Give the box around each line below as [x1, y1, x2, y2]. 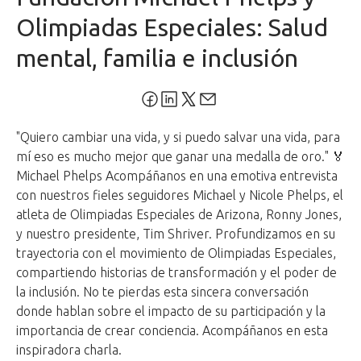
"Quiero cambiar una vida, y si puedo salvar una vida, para [16, 130, 340, 144]
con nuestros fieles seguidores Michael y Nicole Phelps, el [16, 188, 343, 202]
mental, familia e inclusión [16, 44, 298, 72]
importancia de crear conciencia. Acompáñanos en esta [16, 323, 328, 338]
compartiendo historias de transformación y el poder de [16, 265, 337, 280]
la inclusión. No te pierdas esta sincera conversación [16, 284, 309, 299]
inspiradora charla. [16, 342, 122, 357]
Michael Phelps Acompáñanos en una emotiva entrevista [16, 168, 338, 183]
